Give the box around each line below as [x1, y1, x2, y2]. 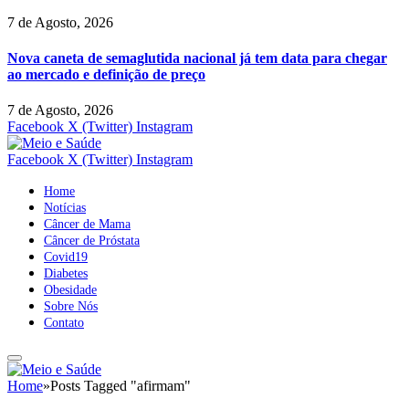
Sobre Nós [44, 299, 98, 314]
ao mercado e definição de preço [7, 66, 205, 82]
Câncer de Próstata [44, 234, 140, 248]
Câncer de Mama [44, 217, 131, 232]
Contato [44, 316, 84, 330]
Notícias [44, 201, 86, 215]
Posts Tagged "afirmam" [50, 378, 191, 394]
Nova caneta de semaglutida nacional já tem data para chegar [7, 49, 387, 66]
